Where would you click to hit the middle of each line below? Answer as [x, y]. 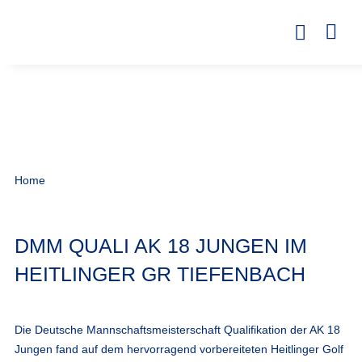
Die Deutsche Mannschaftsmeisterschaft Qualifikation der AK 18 [177, 329]
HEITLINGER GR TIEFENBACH [160, 274]
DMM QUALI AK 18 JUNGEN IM [160, 245]
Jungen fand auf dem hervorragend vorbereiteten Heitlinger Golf [179, 349]
